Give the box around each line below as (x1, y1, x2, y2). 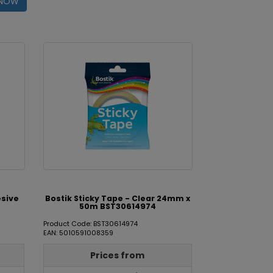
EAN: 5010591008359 (43, 228, 113, 238)
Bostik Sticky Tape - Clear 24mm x (45, 193, 191, 204)
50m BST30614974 (79, 201, 157, 211)
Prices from (90, 249, 145, 261)
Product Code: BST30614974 (43, 219, 138, 229)
